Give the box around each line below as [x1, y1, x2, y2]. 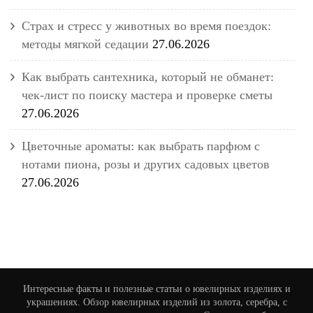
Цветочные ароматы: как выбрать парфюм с [22, 138, 260, 153]
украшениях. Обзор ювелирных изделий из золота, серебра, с [26, 296, 287, 307]
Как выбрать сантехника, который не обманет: [22, 69, 274, 84]
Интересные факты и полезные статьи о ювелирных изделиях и [22, 283, 291, 294]
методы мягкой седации [22, 36, 149, 51]
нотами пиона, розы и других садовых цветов [22, 156, 270, 171]
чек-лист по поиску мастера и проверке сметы [22, 87, 272, 102]
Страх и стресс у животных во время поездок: [22, 18, 271, 33]
